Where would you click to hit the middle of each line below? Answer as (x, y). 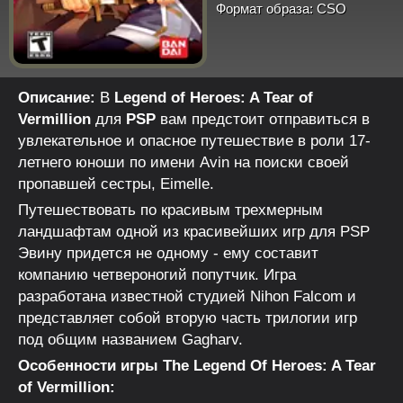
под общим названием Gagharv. (130, 339)
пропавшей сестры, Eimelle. (116, 184)
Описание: (57, 97)
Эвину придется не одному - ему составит (168, 253)
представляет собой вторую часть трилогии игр (188, 318)
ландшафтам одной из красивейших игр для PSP (194, 231)
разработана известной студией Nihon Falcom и (187, 296)
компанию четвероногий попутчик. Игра (157, 274)
